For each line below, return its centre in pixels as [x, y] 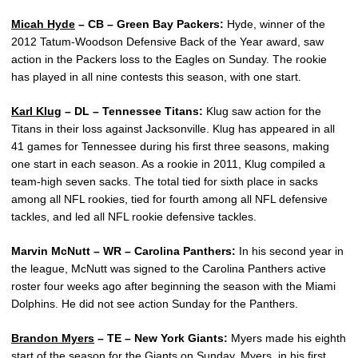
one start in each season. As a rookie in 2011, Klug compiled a [168, 164]
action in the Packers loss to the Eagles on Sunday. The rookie [169, 60]
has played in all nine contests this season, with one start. [156, 77]
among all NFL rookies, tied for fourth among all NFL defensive [169, 199]
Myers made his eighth [287, 338]
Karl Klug [36, 111]
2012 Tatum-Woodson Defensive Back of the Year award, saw [167, 42]
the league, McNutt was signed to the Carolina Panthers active [169, 269]
